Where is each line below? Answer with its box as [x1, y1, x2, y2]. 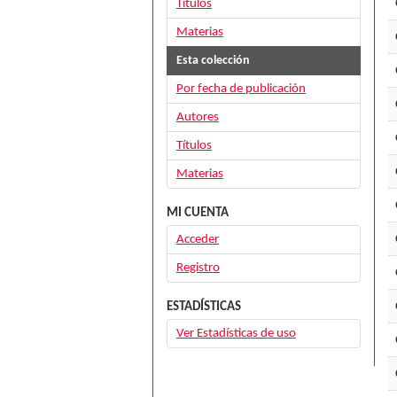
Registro [176, 261, 220, 275]
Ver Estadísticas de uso [176, 327, 296, 340]
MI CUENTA [167, 206, 229, 220]
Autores [176, 111, 219, 124]
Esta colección [176, 54, 250, 67]
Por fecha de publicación [176, 82, 306, 96]
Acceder [176, 233, 219, 246]
